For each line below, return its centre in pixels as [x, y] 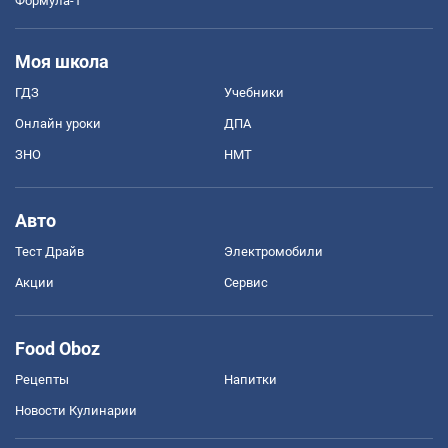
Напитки [250, 379]
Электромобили [273, 251]
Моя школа [62, 61]
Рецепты [42, 379]
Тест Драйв [49, 251]
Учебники [254, 92]
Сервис [246, 282]
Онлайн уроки [58, 123]
